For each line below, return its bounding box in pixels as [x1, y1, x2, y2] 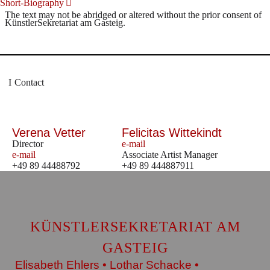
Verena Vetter [12, 125, 86, 139]
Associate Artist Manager [122, 149, 218, 160]
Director [12, 138, 43, 149]
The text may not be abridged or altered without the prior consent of [5, 10, 262, 20]
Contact [14, 77, 44, 87]
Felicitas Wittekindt [122, 125, 222, 139]
